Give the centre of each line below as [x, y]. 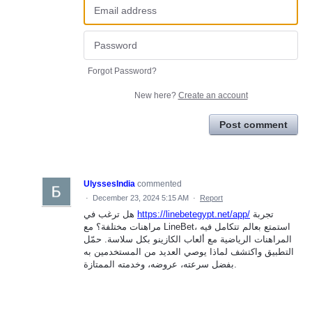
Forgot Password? [122, 71]
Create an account [213, 96]
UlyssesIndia [109, 184]
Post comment [253, 125]
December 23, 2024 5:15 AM [141, 198]
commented [159, 184]
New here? [156, 96]
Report [211, 198]
